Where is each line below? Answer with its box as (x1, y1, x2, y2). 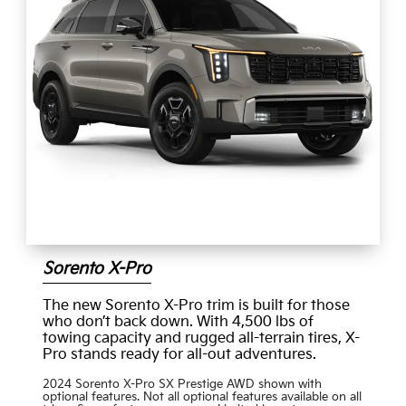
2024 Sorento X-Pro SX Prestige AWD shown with (42, 377, 322, 392)
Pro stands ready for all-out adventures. (42, 346, 316, 364)
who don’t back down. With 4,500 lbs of (42, 314, 314, 332)
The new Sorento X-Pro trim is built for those (42, 297, 350, 315)
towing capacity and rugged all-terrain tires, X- (42, 330, 360, 348)
